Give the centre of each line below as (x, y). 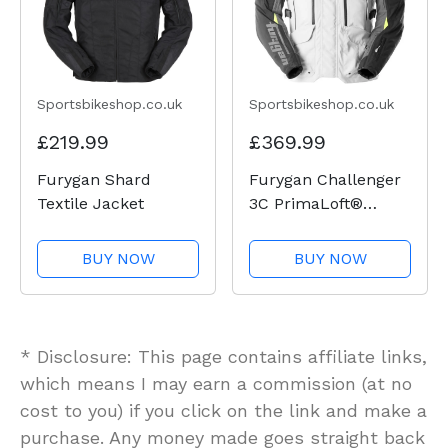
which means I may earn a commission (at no (216, 383)
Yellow (273, 299)
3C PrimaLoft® (306, 203)
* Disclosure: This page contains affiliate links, (223, 356)
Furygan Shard (94, 179)
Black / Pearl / (304, 251)
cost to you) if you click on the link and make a (223, 410)
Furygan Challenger (325, 179)
